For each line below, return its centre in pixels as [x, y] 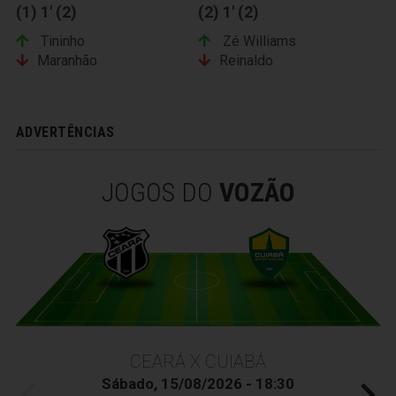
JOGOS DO [160, 193]
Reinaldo [246, 61]
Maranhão [67, 61]
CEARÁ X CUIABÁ [198, 361]
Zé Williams [258, 42]
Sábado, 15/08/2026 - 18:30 [198, 383]
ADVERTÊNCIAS [65, 133]
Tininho [61, 42]
